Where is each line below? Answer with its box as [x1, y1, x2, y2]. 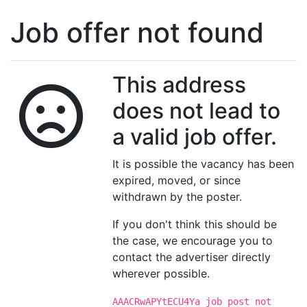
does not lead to [112, 97, 281, 124]
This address [112, 71, 247, 98]
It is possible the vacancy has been [112, 157, 295, 171]
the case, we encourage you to [112, 234, 273, 247]
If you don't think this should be [112, 217, 278, 231]
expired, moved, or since [112, 173, 241, 187]
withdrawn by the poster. [112, 190, 243, 204]
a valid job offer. [112, 123, 278, 150]
